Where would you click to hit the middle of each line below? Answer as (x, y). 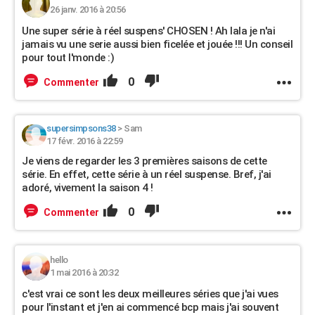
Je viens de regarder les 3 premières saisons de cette (144, 161)
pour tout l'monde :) (68, 58)
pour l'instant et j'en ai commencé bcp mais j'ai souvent (150, 307)
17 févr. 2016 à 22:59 (85, 141)
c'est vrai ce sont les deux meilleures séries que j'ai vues (150, 294)
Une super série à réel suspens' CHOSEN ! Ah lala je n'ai (148, 31)
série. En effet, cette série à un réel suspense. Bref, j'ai (147, 174)
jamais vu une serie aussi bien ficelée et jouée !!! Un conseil (157, 44)
